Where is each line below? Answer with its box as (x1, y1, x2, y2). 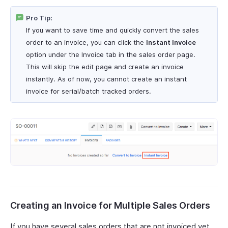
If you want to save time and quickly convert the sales (26, 25, 199, 34)
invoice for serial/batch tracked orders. (26, 87, 151, 95)
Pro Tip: (26, 13, 52, 22)
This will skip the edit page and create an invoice (26, 62, 184, 71)
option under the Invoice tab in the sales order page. (26, 50, 195, 59)
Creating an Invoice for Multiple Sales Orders (10, 200, 210, 211)
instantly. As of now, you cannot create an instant (26, 74, 187, 83)
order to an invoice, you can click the (26, 38, 146, 46)
